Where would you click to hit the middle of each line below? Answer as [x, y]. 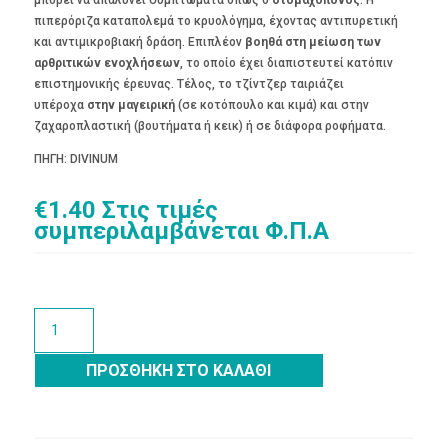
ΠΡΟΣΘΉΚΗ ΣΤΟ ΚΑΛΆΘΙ [179, 370]
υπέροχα [60, 104]
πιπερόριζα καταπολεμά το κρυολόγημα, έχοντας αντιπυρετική [215, 20]
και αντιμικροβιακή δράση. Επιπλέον [139, 41]
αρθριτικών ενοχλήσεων [106, 62]
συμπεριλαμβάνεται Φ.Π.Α [181, 230]
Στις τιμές [159, 209]
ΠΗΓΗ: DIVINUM [75, 158]
